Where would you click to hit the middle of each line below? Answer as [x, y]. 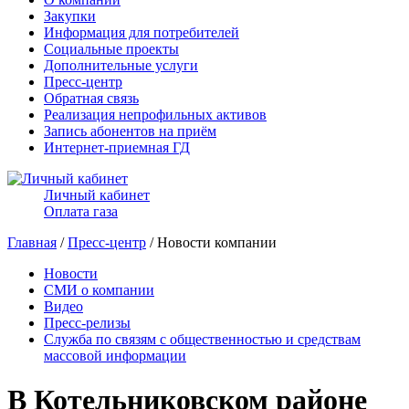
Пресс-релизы [87, 323]
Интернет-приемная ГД [117, 147]
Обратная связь [91, 98]
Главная [32, 242]
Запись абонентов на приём [130, 131]
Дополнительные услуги [121, 65]
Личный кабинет [97, 195]
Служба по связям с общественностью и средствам [202, 339]
